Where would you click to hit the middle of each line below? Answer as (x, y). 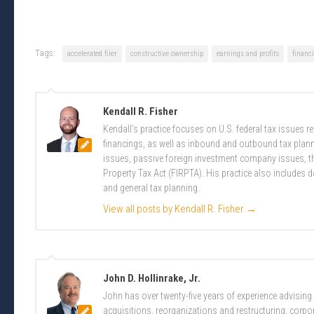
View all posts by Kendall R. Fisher (175, 209)
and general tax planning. (151, 188)
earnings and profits (248, 54)
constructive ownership (167, 54)
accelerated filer (92, 54)
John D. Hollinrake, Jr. (152, 279)
